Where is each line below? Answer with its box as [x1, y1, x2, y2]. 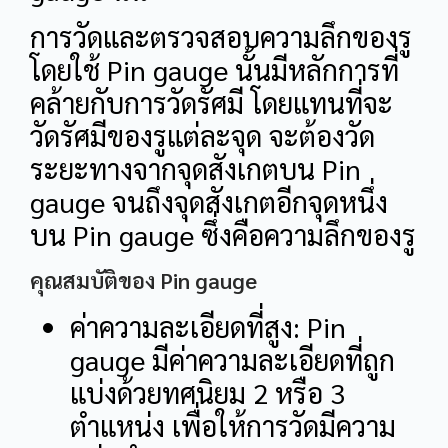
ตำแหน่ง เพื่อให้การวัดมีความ [70, 406, 396, 443]
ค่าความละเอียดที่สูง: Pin [70, 307, 346, 344]
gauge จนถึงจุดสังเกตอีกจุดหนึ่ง [30, 183, 388, 220]
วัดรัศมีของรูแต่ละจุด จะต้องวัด [30, 117, 375, 154]
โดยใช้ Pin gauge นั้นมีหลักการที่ [30, 51, 399, 88]
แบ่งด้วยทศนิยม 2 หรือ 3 [70, 373, 345, 410]
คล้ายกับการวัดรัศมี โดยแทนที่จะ [30, 84, 393, 121]
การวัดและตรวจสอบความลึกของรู [30, 18, 412, 55]
